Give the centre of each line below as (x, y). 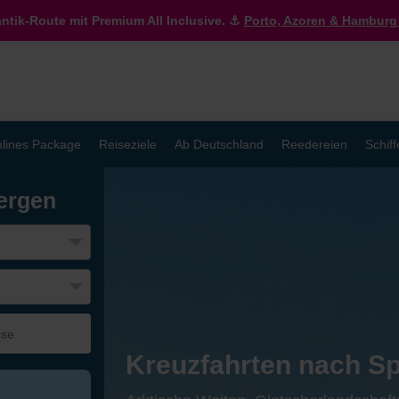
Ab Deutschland (219, 144)
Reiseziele (128, 144)
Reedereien (314, 144)
